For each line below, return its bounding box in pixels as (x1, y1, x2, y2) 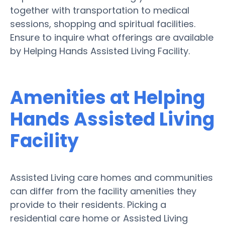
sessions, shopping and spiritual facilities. (10, 17, 195, 30)
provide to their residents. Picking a (10, 198, 166, 211)
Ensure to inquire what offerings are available (10, 31, 213, 44)
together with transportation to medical (10, 4, 189, 17)
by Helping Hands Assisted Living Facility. (10, 44, 190, 57)
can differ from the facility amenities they (10, 184, 196, 197)
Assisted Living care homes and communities (10, 171, 213, 184)
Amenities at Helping (10, 84, 205, 110)
